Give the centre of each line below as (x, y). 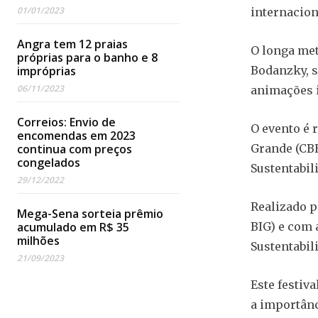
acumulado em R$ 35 (73, 227)
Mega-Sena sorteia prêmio (90, 214)
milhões (38, 241)
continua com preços (75, 149)
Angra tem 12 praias (72, 44)
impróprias (46, 71)
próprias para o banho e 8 (87, 58)
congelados (49, 163)
